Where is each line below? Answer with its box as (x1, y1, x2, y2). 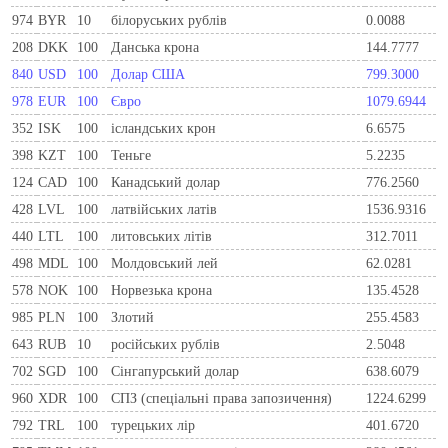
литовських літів (111, 227, 213, 244)
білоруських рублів (111, 11, 228, 28)
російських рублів (111, 335, 221, 352)
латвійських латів (111, 200, 218, 217)
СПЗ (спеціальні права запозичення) (111, 389, 333, 406)
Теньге (111, 146, 152, 163)
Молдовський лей (111, 254, 219, 271)
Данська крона (111, 38, 200, 55)
